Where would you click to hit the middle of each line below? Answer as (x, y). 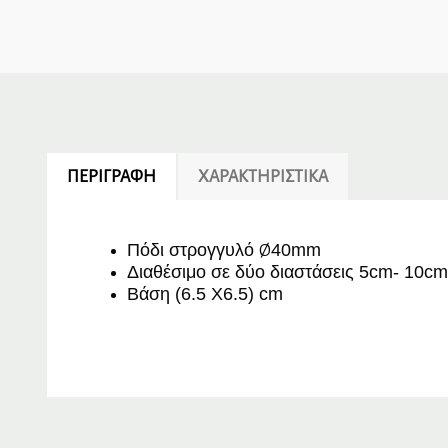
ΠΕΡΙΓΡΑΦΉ (111, 177)
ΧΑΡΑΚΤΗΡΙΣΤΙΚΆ (263, 177)
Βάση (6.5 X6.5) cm (205, 294)
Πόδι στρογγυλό (193, 250)
